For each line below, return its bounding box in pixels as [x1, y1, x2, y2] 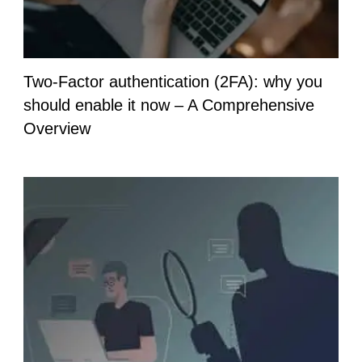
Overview [23, 119, 90, 137]
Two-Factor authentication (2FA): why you [23, 72, 322, 90]
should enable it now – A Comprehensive [23, 95, 314, 114]
